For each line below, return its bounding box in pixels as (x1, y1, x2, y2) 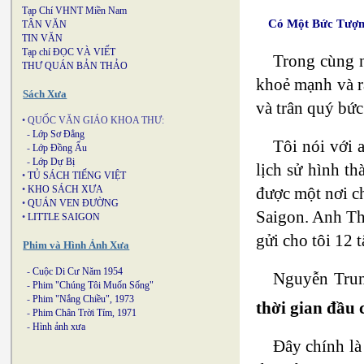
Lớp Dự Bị (32, 156, 75, 167)
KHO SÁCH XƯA (28, 184, 103, 195)
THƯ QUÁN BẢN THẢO (22, 60, 128, 71)
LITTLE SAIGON (28, 211, 100, 223)
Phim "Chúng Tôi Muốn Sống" (32, 279, 154, 291)
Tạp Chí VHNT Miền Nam (22, 5, 127, 16)
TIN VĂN (22, 32, 63, 44)
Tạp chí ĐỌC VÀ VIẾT (22, 46, 115, 58)
